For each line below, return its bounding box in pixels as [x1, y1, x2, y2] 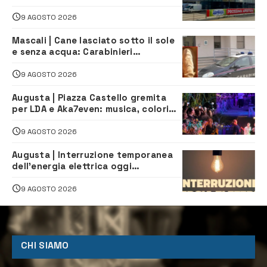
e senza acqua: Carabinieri [12, 46, 133, 58]
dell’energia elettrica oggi [12, 160, 132, 172]
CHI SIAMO [21, 239, 69, 252]
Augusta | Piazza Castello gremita [12, 91, 166, 103]
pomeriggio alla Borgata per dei [12, 171, 159, 183]
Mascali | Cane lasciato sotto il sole [12, 35, 175, 46]
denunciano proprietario [12, 57, 125, 69]
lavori [12, 182, 38, 194]
